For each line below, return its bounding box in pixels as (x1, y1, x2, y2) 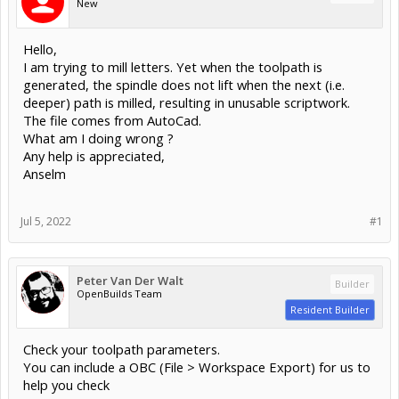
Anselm (23, 164, 66, 183)
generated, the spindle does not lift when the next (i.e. (23, 75, 345, 94)
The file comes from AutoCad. (23, 110, 201, 129)
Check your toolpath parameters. (23, 339, 220, 358)
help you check (23, 375, 110, 394)
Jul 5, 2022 (20, 213, 71, 229)
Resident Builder (290, 302, 370, 316)
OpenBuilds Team (77, 286, 162, 300)
